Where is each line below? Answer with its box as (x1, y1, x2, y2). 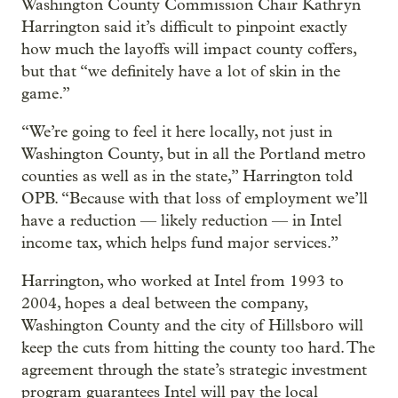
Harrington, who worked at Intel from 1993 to (21, 272, 344, 291)
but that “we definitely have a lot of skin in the (21, 62, 340, 82)
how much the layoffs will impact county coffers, (21, 40, 356, 60)
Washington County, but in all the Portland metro (21, 145, 366, 164)
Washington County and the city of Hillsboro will (21, 316, 363, 336)
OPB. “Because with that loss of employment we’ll (21, 189, 368, 209)
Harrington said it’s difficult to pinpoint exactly (21, 18, 347, 37)
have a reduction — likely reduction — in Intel (21, 211, 342, 231)
